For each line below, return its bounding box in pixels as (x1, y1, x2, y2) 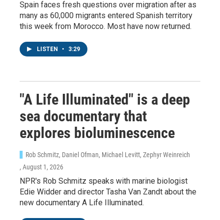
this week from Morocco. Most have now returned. (20, 21, 192, 31)
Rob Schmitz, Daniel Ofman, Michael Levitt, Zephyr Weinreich (26, 150, 190, 159)
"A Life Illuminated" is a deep (20, 90, 190, 108)
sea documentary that (20, 107, 147, 125)
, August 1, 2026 (20, 163, 63, 171)
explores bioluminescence (20, 124, 175, 141)
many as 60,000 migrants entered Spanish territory (20, 10, 192, 20)
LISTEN (37, 45, 59, 53)
